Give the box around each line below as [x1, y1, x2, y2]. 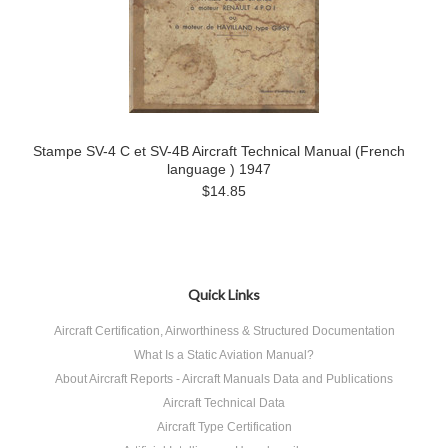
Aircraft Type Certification [156, 420, 292, 434]
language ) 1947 [167, 161, 271, 177]
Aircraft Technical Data [163, 396, 285, 410]
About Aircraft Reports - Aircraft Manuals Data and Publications [55, 372, 393, 386]
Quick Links [188, 286, 260, 303]
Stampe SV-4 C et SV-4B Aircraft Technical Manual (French [33, 143, 405, 159]
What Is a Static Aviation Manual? [134, 348, 314, 362]
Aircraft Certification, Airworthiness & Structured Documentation [53, 324, 395, 338]
